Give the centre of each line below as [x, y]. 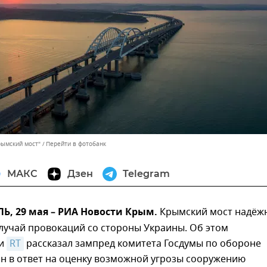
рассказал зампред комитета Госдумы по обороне [142, 244]
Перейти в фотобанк [76, 144]
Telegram [146, 174]
